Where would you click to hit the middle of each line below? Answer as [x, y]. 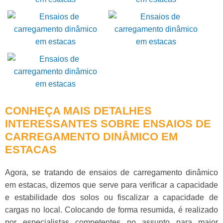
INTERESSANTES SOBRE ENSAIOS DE [108, 123]
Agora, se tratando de [47, 172]
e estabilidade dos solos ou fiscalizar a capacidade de [111, 197]
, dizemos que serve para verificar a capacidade [132, 185]
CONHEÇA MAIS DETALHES [78, 111]
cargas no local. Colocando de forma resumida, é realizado [111, 210]
